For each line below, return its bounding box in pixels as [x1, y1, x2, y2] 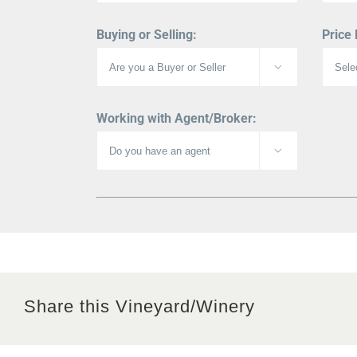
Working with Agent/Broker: [96, 111, 257, 126]
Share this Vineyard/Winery [24, 296, 255, 316]
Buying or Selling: [96, 27, 197, 42]
